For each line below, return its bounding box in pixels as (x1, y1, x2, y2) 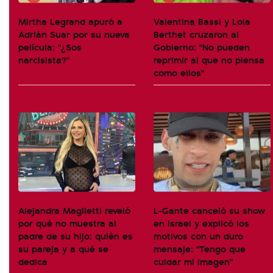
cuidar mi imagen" (154, 254, 233, 268)
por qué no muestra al (18, 216, 116, 230)
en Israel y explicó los (154, 216, 249, 230)
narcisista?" (18, 52, 69, 66)
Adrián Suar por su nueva (18, 27, 130, 41)
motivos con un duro (154, 229, 243, 243)
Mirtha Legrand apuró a (18, 14, 122, 28)
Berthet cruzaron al (154, 27, 239, 41)
